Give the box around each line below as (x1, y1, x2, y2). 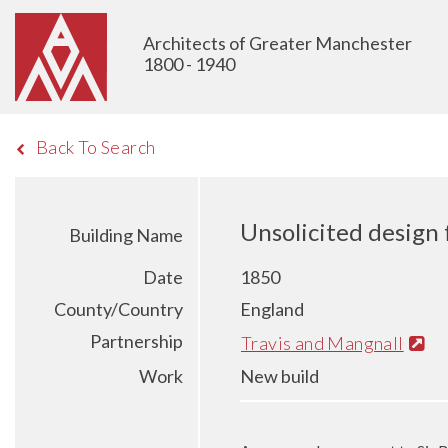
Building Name (69, 224, 183, 246)
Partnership (90, 330, 183, 352)
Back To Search (35, 136, 156, 158)
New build (240, 364, 319, 387)
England (240, 298, 304, 320)
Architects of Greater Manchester (143, 32, 412, 54)
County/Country (54, 298, 183, 320)
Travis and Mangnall (241, 331, 404, 354)
